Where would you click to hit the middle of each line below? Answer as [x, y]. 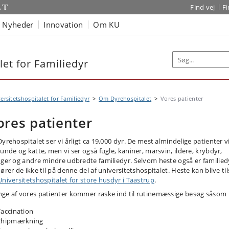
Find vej [203, 7]
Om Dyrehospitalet [125, 98]
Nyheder [18, 24]
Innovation [63, 24]
